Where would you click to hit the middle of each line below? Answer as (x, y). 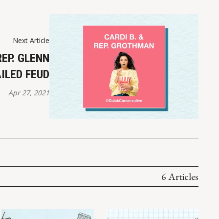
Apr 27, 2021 (29, 93)
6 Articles (180, 177)
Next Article (31, 41)
